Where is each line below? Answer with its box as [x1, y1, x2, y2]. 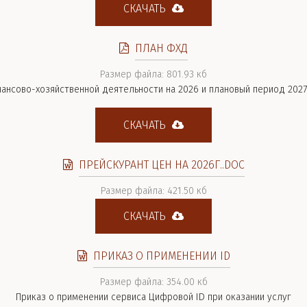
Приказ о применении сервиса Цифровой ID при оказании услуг [16, 291, 291, 303]
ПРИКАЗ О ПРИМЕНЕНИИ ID [93, 249, 230, 262]
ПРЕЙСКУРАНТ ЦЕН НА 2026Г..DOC [78, 158, 245, 171]
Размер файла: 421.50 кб [100, 185, 207, 197]
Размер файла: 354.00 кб [99, 276, 208, 288]
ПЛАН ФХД [135, 42, 188, 55]
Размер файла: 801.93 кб [100, 69, 207, 80]
